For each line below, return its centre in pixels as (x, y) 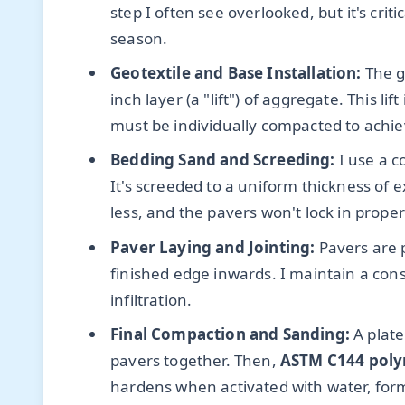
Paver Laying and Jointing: (213, 247)
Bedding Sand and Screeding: (223, 160)
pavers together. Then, (195, 361)
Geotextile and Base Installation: (236, 73)
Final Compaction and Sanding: (230, 334)
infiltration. (151, 299)
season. (139, 38)
